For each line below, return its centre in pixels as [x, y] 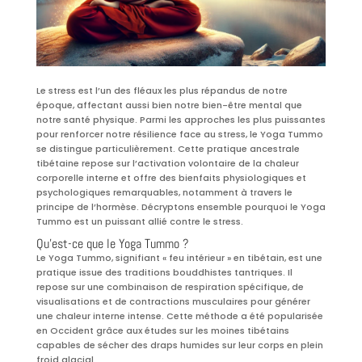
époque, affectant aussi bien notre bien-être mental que [169, 105]
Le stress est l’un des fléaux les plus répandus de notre [162, 91]
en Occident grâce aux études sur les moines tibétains [162, 331]
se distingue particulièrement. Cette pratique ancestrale [168, 149]
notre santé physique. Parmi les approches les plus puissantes [181, 120]
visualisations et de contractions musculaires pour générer [173, 302]
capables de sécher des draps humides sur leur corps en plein [179, 345]
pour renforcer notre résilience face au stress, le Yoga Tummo [179, 135]
